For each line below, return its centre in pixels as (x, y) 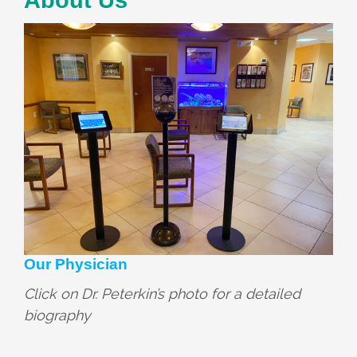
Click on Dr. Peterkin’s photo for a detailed (162, 293)
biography (57, 315)
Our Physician (76, 264)
